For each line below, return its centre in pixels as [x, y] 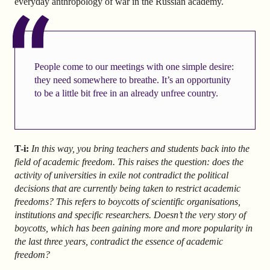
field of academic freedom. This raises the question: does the [129, 162]
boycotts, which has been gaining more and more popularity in [133, 228]
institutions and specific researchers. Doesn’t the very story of [130, 215]
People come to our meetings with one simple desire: [134, 66]
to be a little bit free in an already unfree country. [126, 93]
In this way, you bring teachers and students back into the [140, 148]
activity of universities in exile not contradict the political [121, 175]
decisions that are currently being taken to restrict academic [127, 188]
